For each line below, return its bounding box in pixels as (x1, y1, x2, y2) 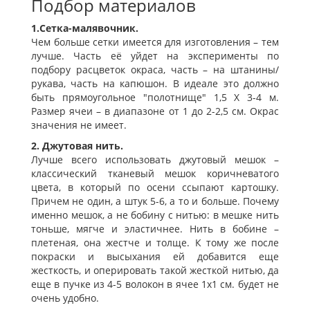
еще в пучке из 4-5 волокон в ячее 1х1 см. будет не (31, 277, 279, 291)
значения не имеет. (31, 118, 127, 132)
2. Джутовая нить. (31, 139, 123, 153)
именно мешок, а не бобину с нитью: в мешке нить (31, 208, 279, 222)
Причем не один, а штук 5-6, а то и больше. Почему (31, 194, 279, 208)
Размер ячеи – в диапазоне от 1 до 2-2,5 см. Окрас (31, 104, 279, 118)
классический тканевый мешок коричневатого (31, 167, 279, 181)
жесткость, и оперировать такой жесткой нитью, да (31, 264, 279, 277)
